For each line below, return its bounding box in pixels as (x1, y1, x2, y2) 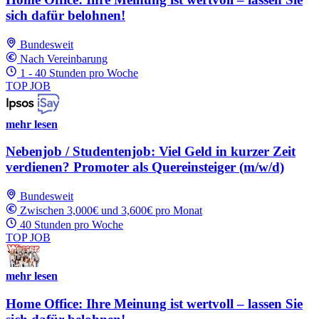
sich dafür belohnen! (6, 7, 125, 23)
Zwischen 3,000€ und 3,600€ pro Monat (20, 204, 202, 216)
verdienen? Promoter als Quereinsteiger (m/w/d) (6, 159, 284, 175)
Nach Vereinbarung (20, 52, 108, 65)
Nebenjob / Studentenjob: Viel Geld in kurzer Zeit (6, 144, 296, 159)
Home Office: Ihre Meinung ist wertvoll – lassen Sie (6, 296, 303, 311)
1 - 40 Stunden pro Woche (20, 66, 138, 79)
